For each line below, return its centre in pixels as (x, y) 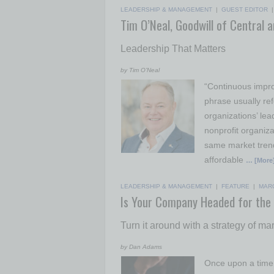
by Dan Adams (141, 247)
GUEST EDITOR (245, 9)
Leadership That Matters (173, 49)
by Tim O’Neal (140, 70)
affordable (225, 160)
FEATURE (235, 186)
